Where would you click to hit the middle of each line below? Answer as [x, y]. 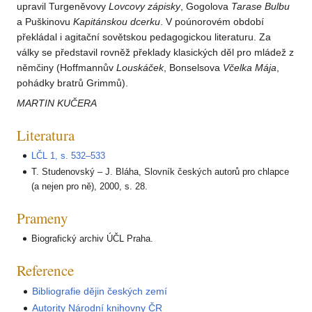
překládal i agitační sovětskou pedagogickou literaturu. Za [144, 37]
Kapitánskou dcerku [117, 22]
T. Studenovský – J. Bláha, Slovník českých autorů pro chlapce [161, 171]
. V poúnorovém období [212, 22]
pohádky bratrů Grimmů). [72, 83]
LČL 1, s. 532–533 [69, 156]
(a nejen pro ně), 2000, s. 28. [90, 186]
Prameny [42, 218]
